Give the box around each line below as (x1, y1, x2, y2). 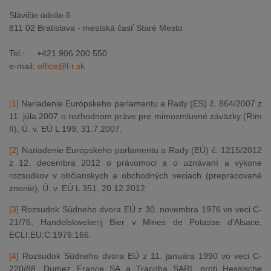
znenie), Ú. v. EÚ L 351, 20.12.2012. (9, 183, 148, 193)
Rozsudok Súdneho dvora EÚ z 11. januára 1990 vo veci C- (19, 251, 262, 261)
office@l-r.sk (38, 61, 85, 71)
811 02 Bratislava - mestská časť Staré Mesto (9, 23, 183, 33)
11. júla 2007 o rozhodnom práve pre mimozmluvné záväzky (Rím (9, 111, 262, 121)
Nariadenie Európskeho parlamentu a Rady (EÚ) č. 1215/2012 (19, 145, 262, 155)
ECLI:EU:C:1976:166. (9, 230, 91, 240)
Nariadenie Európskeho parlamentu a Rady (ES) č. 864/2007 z (19, 99, 262, 108)
